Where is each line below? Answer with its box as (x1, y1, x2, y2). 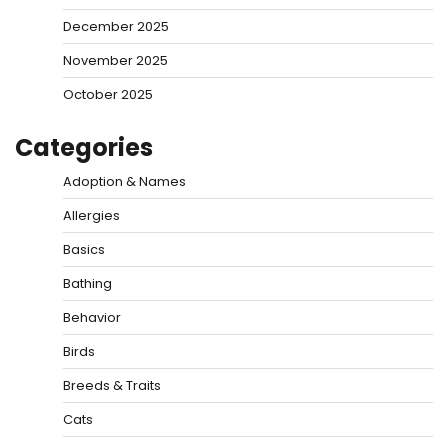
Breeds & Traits (63, 375, 161, 395)
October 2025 (63, 84, 153, 104)
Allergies (63, 205, 120, 225)
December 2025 (63, 16, 169, 36)
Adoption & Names (63, 171, 186, 191)
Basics (63, 239, 105, 259)
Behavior (63, 307, 121, 327)
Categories (15, 130, 153, 164)
